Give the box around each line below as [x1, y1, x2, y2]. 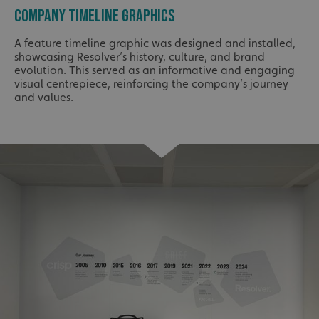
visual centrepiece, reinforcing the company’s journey [14, 77, 288, 91]
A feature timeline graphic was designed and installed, [14, 36, 296, 51]
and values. [14, 90, 73, 105]
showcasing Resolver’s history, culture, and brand [14, 50, 265, 64]
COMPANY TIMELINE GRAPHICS [14, 6, 175, 27]
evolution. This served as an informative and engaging [14, 63, 295, 78]
